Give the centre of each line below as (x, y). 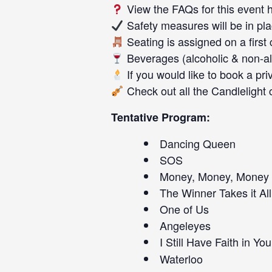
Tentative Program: (161, 117)
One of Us (184, 209)
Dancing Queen (198, 143)
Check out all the (167, 90)
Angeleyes (185, 225)
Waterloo (181, 259)
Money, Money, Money (214, 176)
